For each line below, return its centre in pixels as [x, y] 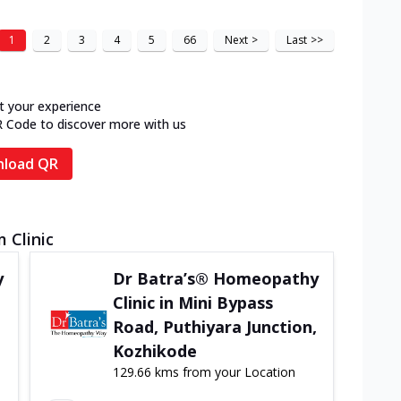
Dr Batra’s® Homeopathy [216, 278]
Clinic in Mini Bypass [193, 303]
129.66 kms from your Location [205, 372]
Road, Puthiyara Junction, [215, 327]
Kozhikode [155, 351]
